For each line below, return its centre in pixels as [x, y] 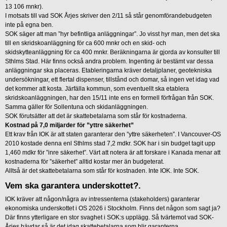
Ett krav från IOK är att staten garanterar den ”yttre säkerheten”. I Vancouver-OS [113, 134]
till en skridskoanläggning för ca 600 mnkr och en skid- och [86, 43]
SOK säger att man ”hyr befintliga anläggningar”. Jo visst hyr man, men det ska [112, 34]
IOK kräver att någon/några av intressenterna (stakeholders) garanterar [102, 199]
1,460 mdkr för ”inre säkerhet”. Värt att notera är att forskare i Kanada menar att [113, 152]
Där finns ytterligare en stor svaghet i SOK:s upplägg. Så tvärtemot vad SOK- [109, 217]
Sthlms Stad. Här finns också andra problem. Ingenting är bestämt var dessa [109, 61]
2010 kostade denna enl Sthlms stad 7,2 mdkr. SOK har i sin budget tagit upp [110, 143]
